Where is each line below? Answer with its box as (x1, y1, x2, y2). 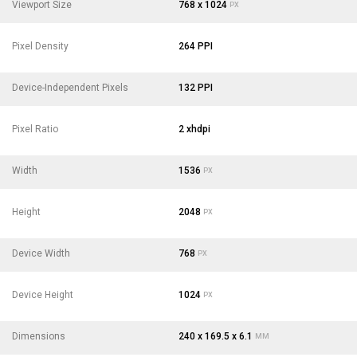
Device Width (12, 247, 70, 259)
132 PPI (178, 81, 213, 93)
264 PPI (178, 40, 213, 52)
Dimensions (12, 330, 65, 342)
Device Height (12, 288, 73, 300)
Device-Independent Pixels (12, 81, 128, 93)
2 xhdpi (178, 123, 210, 135)
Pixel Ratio (12, 123, 58, 135)
